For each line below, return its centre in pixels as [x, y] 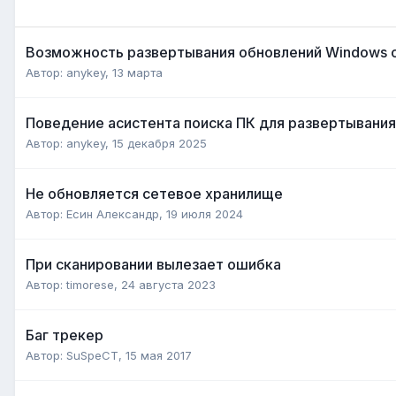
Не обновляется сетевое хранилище [154, 193]
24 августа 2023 [168, 284]
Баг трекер [65, 335]
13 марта [137, 72]
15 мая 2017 [159, 355]
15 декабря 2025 [160, 143]
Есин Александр [113, 213]
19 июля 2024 [205, 213]
